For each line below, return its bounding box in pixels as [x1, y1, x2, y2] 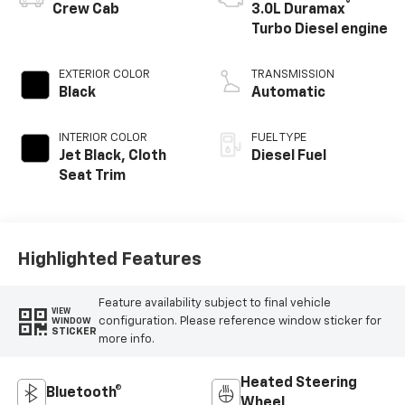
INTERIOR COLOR [58, 132, 147, 145]
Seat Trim [58, 169, 126, 184]
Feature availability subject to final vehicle [98, 297, 331, 309]
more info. [98, 333, 155, 345]
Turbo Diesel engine [251, 23, 388, 38]
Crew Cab [52, 3, 119, 18]
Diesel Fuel [251, 149, 326, 165]
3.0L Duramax [251, 3, 345, 18]
